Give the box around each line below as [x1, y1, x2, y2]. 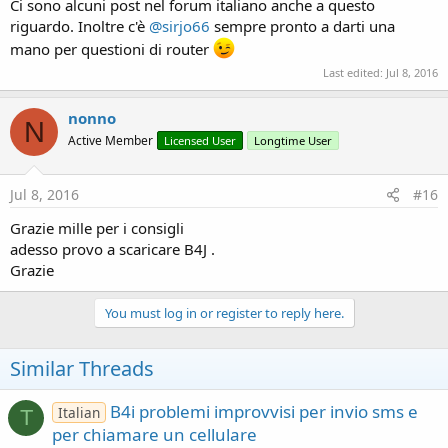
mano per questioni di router [10, 38, 213, 59]
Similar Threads [10, 354, 154, 382]
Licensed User [164, 133, 236, 149]
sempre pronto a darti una [210, 15, 395, 36]
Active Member [68, 132, 153, 150]
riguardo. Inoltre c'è [10, 15, 149, 36]
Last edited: [323, 65, 386, 81]
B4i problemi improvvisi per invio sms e [109, 399, 418, 423]
